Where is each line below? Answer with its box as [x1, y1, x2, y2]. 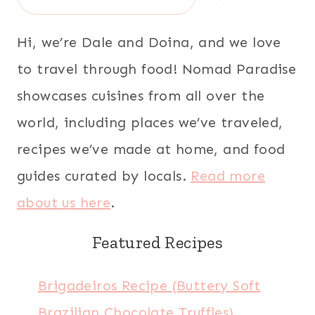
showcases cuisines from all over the [17, 87, 265, 104]
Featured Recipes [91, 232, 224, 252]
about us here [17, 194, 111, 211]
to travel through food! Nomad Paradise [17, 60, 297, 77]
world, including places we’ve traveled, [17, 114, 283, 131]
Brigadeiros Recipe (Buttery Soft [38, 277, 261, 294]
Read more [191, 167, 266, 184]
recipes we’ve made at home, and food [17, 141, 285, 157]
